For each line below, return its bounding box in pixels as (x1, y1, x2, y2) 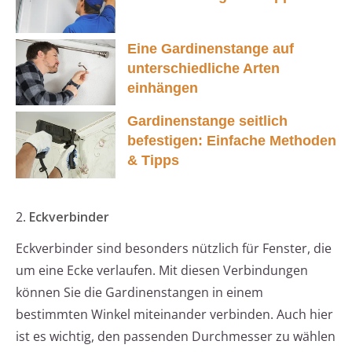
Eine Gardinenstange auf (127, 40, 294, 57)
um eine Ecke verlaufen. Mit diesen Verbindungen (16, 262, 308, 280)
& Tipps (127, 152, 179, 169)
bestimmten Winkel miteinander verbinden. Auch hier (16, 306, 333, 324)
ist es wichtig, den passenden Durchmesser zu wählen (16, 328, 335, 346)
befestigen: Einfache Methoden (127, 133, 336, 149)
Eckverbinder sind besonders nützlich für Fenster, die (16, 240, 332, 258)
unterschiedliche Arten (127, 60, 280, 76)
